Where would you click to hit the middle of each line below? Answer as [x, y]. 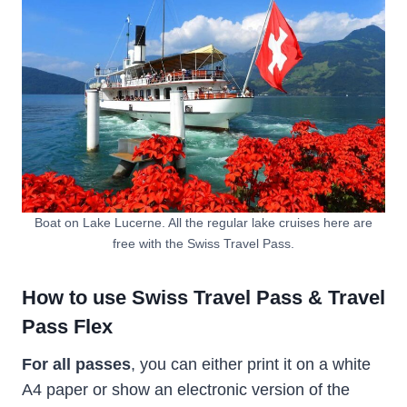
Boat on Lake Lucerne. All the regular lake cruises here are [203, 223]
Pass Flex [67, 327]
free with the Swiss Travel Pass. [203, 244]
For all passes [76, 365]
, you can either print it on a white [251, 365]
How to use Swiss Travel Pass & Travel [203, 298]
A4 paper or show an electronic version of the [186, 390]
